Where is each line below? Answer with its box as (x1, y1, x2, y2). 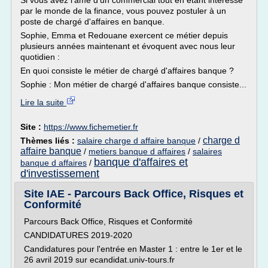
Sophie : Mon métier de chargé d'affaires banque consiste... (20, 80, 246, 89)
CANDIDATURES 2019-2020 (24, 230, 132, 240)
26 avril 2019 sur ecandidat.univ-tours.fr (24, 255, 175, 264)
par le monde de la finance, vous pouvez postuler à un (20, 6, 226, 16)
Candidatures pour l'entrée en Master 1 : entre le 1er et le (24, 244, 242, 254)
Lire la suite (20, 98, 66, 107)
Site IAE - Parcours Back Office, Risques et (24, 188, 243, 200)
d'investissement (20, 167, 99, 179)
